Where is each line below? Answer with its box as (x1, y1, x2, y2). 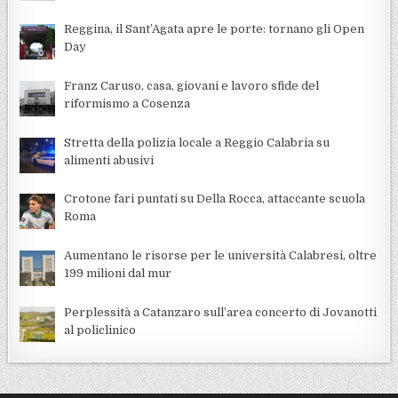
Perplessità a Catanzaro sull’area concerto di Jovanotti (64, 305, 378, 319)
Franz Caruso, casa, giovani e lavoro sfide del (64, 78, 320, 92)
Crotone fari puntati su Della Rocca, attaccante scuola (64, 192, 366, 206)
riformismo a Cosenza (64, 96, 191, 110)
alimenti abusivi (64, 153, 155, 167)
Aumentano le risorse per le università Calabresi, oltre (64, 248, 378, 262)
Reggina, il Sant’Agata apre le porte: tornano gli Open (64, 22, 365, 36)
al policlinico (64, 322, 137, 337)
